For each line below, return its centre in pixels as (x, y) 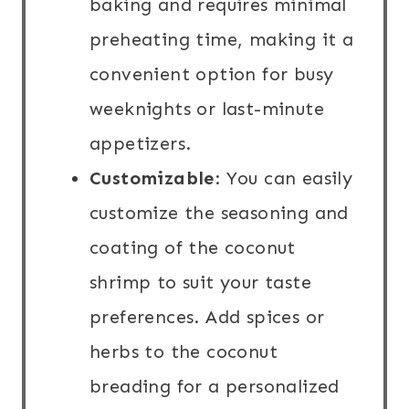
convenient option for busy (212, 74)
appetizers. (141, 144)
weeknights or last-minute (207, 109)
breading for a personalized (215, 387)
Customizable (152, 178)
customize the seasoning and (219, 213)
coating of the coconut (193, 248)
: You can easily (283, 178)
